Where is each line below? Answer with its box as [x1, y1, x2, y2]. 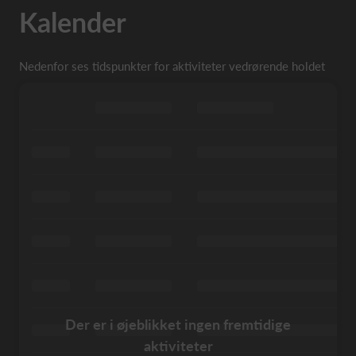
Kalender [19, 5, 126, 38]
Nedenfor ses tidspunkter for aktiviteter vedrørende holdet [19, 58, 325, 73]
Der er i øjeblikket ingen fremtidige [65, 315, 291, 333]
